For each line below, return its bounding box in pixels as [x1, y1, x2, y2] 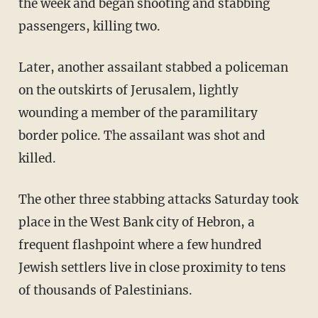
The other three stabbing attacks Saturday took [18, 192, 298, 208]
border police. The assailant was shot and [18, 128, 265, 144]
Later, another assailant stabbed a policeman [18, 60, 288, 76]
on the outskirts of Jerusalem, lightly [18, 82, 238, 99]
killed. [18, 150, 56, 167]
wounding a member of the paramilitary [18, 105, 258, 121]
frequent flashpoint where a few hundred [18, 237, 262, 253]
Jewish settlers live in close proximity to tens [18, 260, 286, 276]
